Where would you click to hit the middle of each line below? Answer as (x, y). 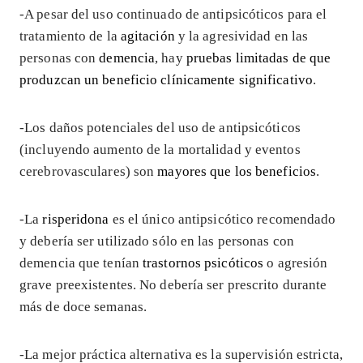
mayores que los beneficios (237, 172)
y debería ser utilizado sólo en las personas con (157, 241)
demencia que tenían (81, 263)
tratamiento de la (70, 36)
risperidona (76, 220)
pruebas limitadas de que (258, 58)
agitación (147, 36)
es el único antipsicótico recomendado (222, 220)
